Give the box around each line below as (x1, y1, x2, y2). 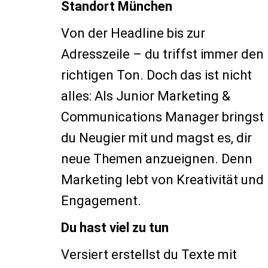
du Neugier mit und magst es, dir (61, 130, 252, 145)
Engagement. (61, 193, 141, 208)
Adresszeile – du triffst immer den (61, 47, 264, 62)
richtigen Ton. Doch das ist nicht (61, 68, 252, 83)
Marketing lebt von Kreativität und (61, 172, 264, 187)
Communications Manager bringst (61, 109, 264, 124)
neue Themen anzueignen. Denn (61, 151, 252, 166)
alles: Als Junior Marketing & (61, 89, 230, 103)
